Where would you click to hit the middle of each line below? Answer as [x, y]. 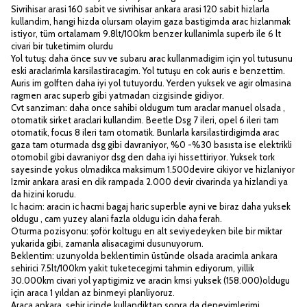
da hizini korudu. [44, 194]
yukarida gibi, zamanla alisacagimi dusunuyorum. [107, 243]
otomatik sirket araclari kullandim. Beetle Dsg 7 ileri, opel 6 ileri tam [145, 120]
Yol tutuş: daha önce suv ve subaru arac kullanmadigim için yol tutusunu [152, 58]
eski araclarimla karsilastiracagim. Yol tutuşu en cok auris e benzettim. [148, 70]
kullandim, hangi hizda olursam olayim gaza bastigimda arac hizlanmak [151, 21]
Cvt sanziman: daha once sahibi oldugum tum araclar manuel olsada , [148, 107]
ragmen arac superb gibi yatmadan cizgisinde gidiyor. [118, 95]
